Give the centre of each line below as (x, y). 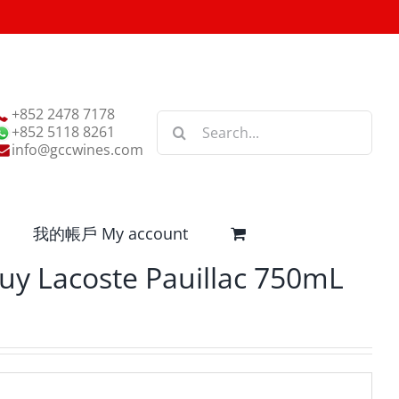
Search (179, 122)
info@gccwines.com (77, 150)
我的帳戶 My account (110, 233)
